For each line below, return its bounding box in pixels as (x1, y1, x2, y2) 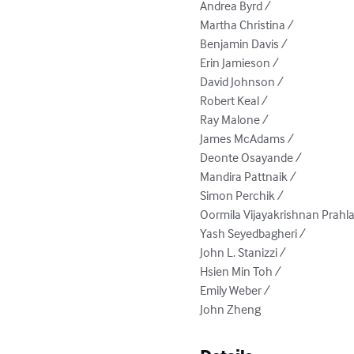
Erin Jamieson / (200, 54, 282, 70)
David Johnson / (200, 73, 287, 89)
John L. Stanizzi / (200, 243, 289, 260)
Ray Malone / (200, 111, 272, 127)
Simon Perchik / (200, 186, 287, 203)
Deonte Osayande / (200, 149, 305, 165)
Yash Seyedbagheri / (200, 224, 309, 241)
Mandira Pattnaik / (200, 168, 299, 184)
